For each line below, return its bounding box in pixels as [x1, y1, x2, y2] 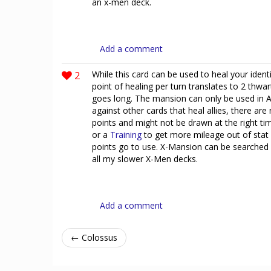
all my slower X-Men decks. [92, 153, 198, 165]
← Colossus [71, 232, 117, 243]
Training [110, 129, 142, 140]
